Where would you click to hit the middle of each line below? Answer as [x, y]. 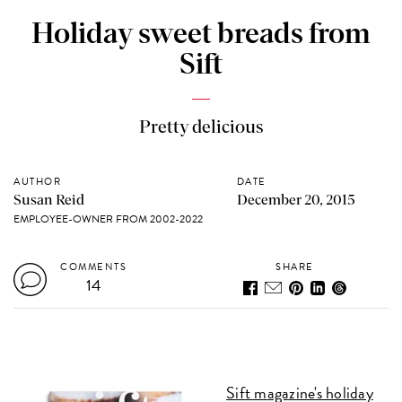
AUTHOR [38, 181]
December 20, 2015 [296, 200]
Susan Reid [49, 200]
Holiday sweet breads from [201, 35]
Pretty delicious [201, 127]
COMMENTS [94, 267]
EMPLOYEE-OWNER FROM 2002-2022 [109, 218]
